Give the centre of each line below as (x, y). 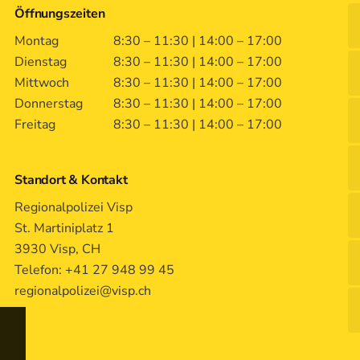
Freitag (35, 125)
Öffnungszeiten (60, 14)
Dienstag (41, 62)
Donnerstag (49, 104)
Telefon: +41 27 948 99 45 (96, 270)
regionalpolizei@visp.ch (83, 291)
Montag (37, 41)
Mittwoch (42, 83)
